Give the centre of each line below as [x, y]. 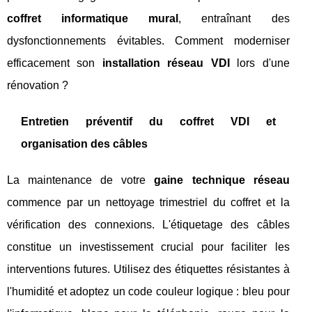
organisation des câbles [84, 144]
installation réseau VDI [166, 63]
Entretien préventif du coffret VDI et [148, 122]
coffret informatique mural [93, 18]
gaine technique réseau [222, 180]
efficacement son [55, 63]
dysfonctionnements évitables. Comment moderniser [148, 41]
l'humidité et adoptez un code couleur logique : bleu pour [148, 291]
